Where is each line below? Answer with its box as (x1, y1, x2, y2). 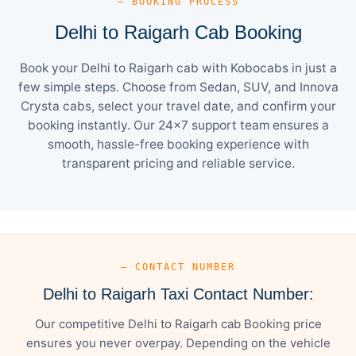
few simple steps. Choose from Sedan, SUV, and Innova (17, 79, 339, 95)
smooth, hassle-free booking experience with (47, 136, 309, 152)
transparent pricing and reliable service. (61, 155, 295, 171)
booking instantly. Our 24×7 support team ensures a (27, 117, 329, 133)
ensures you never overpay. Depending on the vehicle (25, 335, 331, 350)
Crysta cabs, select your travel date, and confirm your (20, 98, 336, 114)
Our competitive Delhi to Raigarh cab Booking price (34, 315, 322, 331)
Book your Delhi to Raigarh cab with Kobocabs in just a (19, 60, 337, 75)
